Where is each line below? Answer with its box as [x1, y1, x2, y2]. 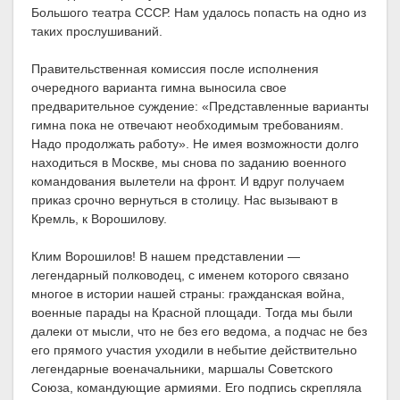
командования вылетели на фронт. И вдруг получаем [31, 174, 345, 189]
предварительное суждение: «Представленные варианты [31, 99, 369, 114]
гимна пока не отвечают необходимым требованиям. [31, 118, 344, 133]
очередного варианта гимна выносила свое [31, 80, 287, 96]
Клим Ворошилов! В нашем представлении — [31, 249, 300, 264]
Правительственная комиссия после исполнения [31, 62, 319, 77]
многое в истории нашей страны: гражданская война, [31, 287, 345, 302]
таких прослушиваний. [31, 24, 162, 39]
